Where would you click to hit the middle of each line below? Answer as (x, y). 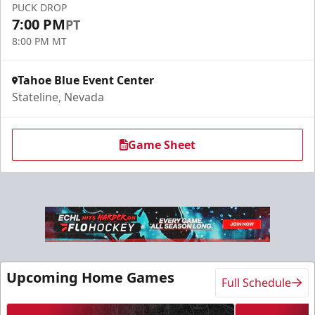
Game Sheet (162, 145)
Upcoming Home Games (90, 277)
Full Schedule (256, 283)
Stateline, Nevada (58, 97)
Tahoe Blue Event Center (86, 80)
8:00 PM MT (39, 41)
